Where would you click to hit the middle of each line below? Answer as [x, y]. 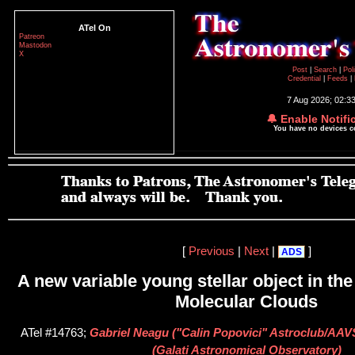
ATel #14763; [55, 333]
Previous [211, 251]
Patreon [32, 36]
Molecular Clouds [246, 302]
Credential [305, 78]
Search [326, 70]
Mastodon [35, 45]
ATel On [94, 28]
